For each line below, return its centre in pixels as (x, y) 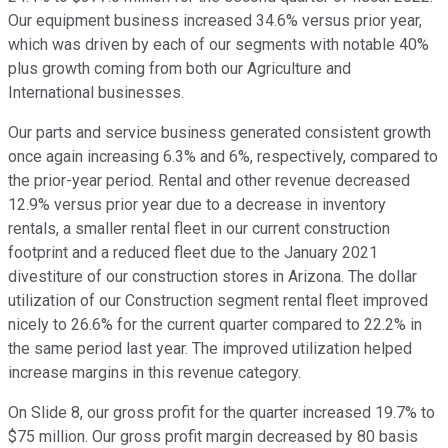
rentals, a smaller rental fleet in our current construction (199, 229)
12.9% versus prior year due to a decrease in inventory (197, 205)
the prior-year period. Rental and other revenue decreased (209, 181)
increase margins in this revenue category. (154, 373)
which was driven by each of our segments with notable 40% (218, 45)
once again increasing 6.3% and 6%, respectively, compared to (223, 157)
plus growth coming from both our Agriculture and (179, 69)
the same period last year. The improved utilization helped (210, 349)
